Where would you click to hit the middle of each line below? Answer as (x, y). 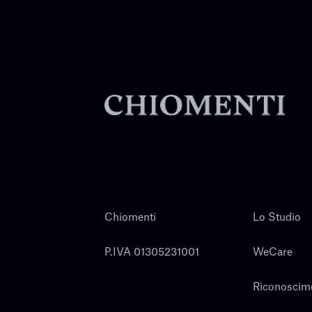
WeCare (272, 252)
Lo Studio (276, 217)
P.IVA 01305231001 (152, 252)
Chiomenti (130, 217)
